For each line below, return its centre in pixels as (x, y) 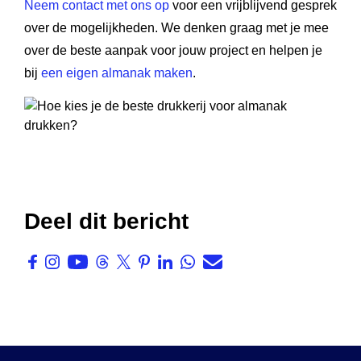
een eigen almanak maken (117, 73)
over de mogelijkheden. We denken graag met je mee (176, 28)
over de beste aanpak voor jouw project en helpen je (173, 50)
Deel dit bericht (106, 221)
